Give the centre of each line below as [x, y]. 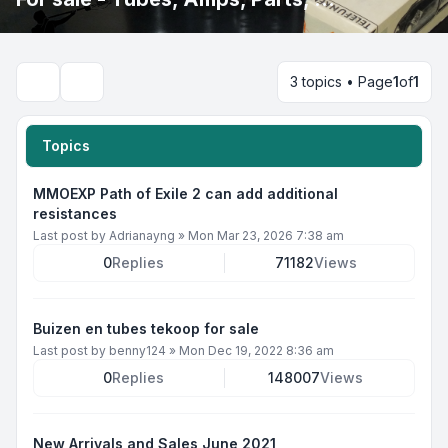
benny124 [137, 351]
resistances [75, 214]
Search [95, 90]
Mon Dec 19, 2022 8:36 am [256, 351]
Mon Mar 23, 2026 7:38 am [266, 236]
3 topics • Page [341, 82]
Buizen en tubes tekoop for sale [146, 329]
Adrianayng [142, 236]
